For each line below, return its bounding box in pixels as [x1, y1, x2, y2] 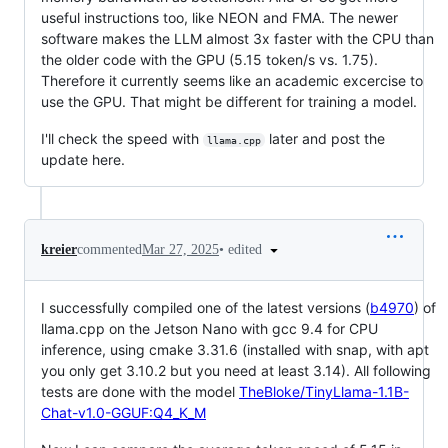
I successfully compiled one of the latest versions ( [41, 299, 370, 317]
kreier [41, 241, 77, 257]
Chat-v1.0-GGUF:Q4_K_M [41, 404, 206, 422]
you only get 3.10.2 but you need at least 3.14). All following [41, 362, 431, 380]
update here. [41, 150, 125, 168]
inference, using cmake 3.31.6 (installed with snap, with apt [41, 341, 429, 359]
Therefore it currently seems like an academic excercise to [41, 71, 423, 89]
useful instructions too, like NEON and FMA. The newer [41, 8, 398, 26]
